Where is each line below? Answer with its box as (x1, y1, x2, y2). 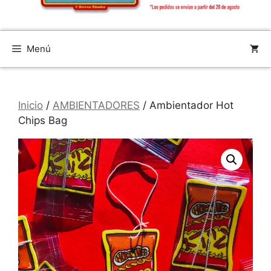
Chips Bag (18, 114, 67, 126)
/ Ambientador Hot (140, 99, 233, 111)
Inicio (18, 99, 43, 111)
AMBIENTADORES (53, 99, 140, 111)
